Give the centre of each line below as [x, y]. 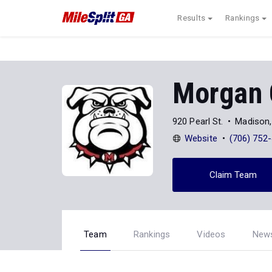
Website [201, 138]
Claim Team [233, 175]
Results [192, 18]
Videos [211, 234]
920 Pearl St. [198, 121]
